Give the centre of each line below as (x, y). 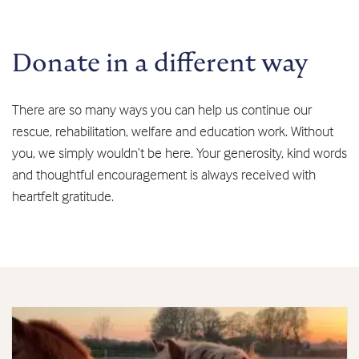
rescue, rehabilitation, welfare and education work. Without (173, 131)
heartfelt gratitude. (63, 196)
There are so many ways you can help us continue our (162, 110)
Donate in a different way (160, 63)
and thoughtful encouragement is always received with (164, 175)
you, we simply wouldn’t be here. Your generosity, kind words (179, 153)
